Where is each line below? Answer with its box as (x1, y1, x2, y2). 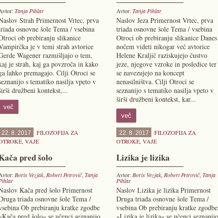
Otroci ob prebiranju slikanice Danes (116, 33, 217, 42)
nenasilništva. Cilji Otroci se (116, 77, 194, 86)
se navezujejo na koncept (116, 68, 184, 77)
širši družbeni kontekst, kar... (116, 94, 196, 104)
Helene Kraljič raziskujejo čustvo (116, 51, 207, 60)
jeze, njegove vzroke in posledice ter (116, 59, 217, 69)
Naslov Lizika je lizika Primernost (116, 185, 211, 195)
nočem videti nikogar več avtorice (116, 42, 210, 51)
